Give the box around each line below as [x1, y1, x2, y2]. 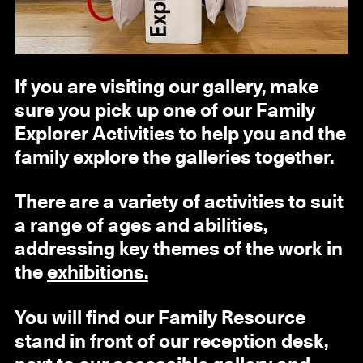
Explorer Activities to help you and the [14, 124, 346, 144]
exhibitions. [46, 263, 148, 284]
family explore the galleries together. [14, 147, 334, 168]
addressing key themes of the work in [14, 240, 343, 260]
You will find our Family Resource [14, 308, 305, 328]
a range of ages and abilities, [14, 216, 267, 237]
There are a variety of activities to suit [14, 193, 344, 213]
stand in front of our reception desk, [14, 331, 328, 352]
